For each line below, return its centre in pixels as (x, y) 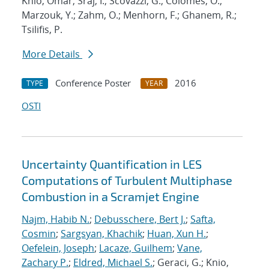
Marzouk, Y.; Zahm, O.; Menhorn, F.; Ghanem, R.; (129, 15)
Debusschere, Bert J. (140, 219)
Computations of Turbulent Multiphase (127, 180)
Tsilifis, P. (42, 30)
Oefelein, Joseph (58, 248)
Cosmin (39, 234)
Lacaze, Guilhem (136, 248)
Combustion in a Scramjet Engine (110, 197)
